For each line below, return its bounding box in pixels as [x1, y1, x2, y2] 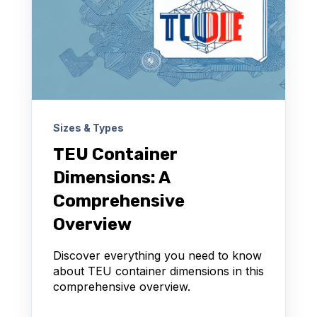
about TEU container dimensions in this [53, 263, 264, 278]
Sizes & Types [53, 121, 124, 134]
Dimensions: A [53, 167, 170, 188]
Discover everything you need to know [53, 248, 262, 263]
